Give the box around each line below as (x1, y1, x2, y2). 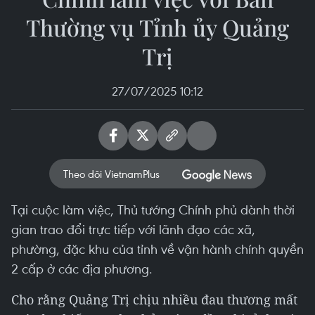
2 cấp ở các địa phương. (11, 259, 153, 277)
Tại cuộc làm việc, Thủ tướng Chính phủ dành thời (11, 200, 295, 218)
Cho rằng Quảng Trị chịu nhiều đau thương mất (11, 291, 297, 308)
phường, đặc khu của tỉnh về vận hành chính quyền (11, 240, 304, 257)
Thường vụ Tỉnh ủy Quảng (26, 12, 289, 42)
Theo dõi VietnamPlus (63, 167, 160, 181)
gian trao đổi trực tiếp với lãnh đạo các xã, (11, 220, 255, 238)
